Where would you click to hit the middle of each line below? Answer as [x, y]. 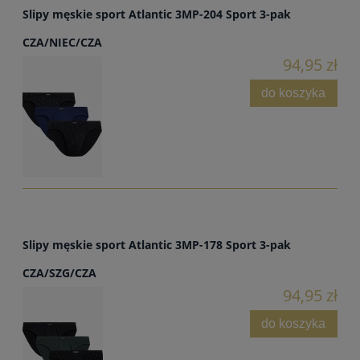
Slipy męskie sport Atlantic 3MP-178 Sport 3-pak [157, 244]
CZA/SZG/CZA [59, 272]
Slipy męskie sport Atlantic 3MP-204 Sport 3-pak [157, 14]
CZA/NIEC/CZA [62, 42]
